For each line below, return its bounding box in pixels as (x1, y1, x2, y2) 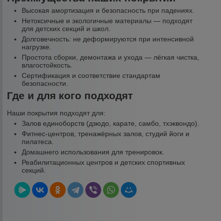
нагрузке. (22, 43, 52, 51)
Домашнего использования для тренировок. (22, 148, 165, 156)
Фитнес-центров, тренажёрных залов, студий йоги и (22, 130, 190, 138)
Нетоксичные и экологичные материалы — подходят (22, 17, 193, 25)
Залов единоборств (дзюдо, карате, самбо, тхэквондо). (22, 119, 200, 127)
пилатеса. (22, 138, 54, 146)
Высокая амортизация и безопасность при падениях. (22, 6, 195, 14)
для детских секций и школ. (22, 25, 111, 33)
